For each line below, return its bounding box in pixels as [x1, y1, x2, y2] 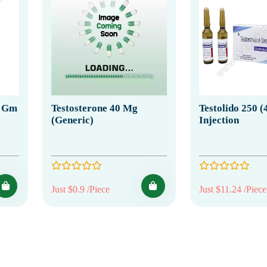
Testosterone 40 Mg [51, 102, 138, 114]
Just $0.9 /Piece [51, 184, 110, 194]
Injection [198, 114, 239, 126]
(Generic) [51, 114, 94, 126]
